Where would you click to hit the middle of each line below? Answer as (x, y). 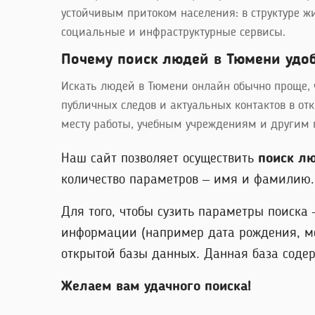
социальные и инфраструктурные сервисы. (173, 32)
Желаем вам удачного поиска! (156, 287)
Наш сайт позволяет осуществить (160, 159)
